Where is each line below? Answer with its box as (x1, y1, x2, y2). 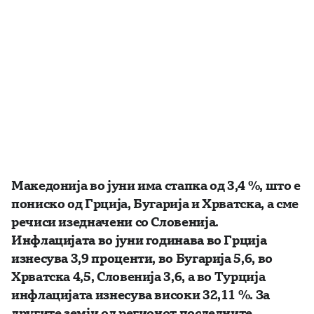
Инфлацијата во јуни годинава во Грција (11, 231, 267, 248)
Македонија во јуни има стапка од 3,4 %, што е (11, 176, 301, 193)
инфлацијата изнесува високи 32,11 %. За (11, 285, 270, 303)
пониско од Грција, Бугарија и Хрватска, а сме (11, 194, 299, 212)
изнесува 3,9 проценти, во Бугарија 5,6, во (11, 249, 273, 266)
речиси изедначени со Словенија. (11, 212, 219, 230)
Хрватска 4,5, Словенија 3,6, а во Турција (11, 267, 266, 285)
